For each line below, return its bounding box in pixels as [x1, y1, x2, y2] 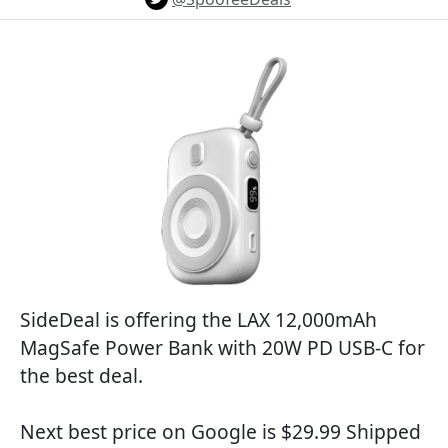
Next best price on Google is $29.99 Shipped [20, 418, 421, 445]
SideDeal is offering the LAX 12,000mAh [20, 306, 377, 333]
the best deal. [20, 362, 143, 389]
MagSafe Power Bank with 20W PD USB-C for [20, 334, 425, 361]
